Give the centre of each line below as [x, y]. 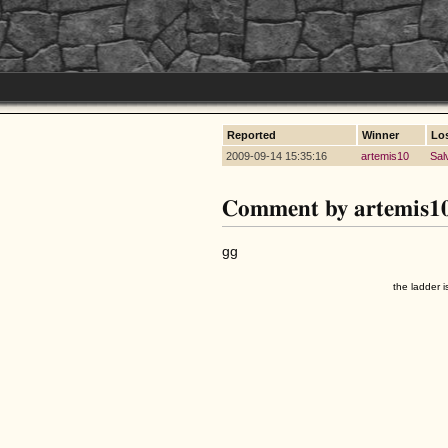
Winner [380, 135]
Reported [251, 135]
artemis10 [385, 156]
